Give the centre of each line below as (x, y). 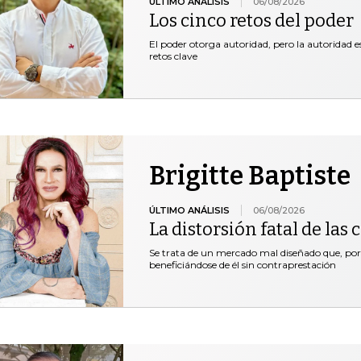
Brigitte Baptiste (249, 175)
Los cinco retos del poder (251, 20)
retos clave (173, 56)
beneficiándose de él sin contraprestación (242, 264)
